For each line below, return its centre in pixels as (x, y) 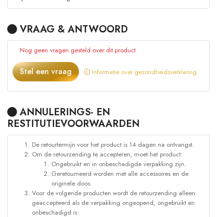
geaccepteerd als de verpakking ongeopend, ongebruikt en (113, 203)
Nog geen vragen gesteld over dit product (78, 50)
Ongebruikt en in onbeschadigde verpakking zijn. (119, 164)
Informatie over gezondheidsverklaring (143, 72)
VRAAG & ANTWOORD (72, 30)
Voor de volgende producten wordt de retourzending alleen (114, 193)
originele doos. (72, 184)
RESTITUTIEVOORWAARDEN (73, 124)
